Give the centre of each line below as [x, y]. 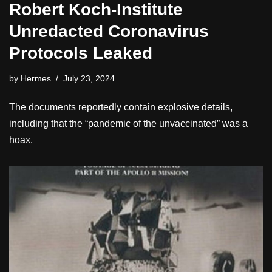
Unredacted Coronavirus [109, 31]
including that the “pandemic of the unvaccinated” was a [128, 123]
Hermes [36, 78]
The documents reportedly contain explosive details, [121, 107]
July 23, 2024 [89, 78]
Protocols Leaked [81, 53]
